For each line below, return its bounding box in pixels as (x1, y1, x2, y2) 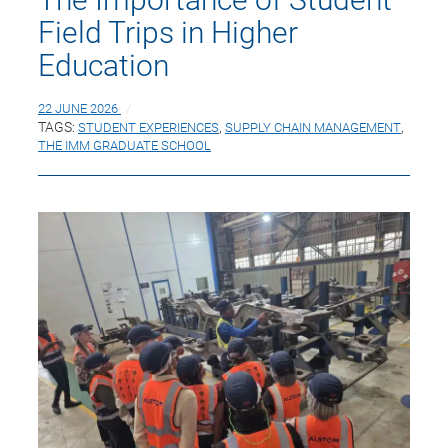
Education (38, 43, 169, 84)
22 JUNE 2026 (38, 98, 118, 117)
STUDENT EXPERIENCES (78, 117, 219, 136)
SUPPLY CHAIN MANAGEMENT (225, 117, 401, 136)
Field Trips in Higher (38, 10, 298, 51)
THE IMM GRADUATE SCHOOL (38, 135, 211, 154)
